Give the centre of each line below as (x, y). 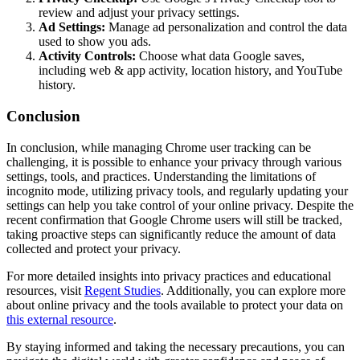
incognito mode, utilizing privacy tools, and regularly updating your (177, 190)
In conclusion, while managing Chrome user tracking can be (159, 147)
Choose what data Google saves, (220, 56)
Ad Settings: (72, 27)
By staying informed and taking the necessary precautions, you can (176, 346)
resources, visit (45, 290)
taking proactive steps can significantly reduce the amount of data (171, 234)
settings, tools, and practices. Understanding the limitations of (161, 176)
